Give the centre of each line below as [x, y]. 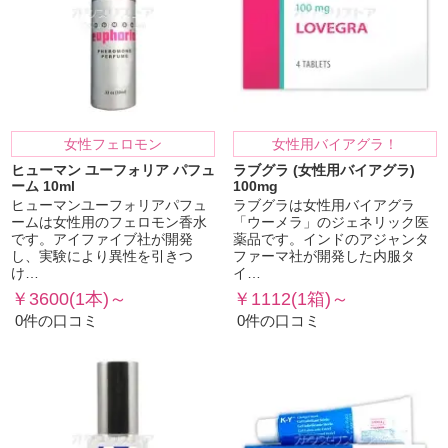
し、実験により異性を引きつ [102, 257]
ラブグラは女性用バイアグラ [323, 206]
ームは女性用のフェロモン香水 [109, 223]
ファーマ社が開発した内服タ [323, 257]
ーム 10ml [43, 187]
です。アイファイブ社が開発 [102, 240]
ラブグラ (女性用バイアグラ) [323, 171]
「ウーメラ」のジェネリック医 [330, 223]
